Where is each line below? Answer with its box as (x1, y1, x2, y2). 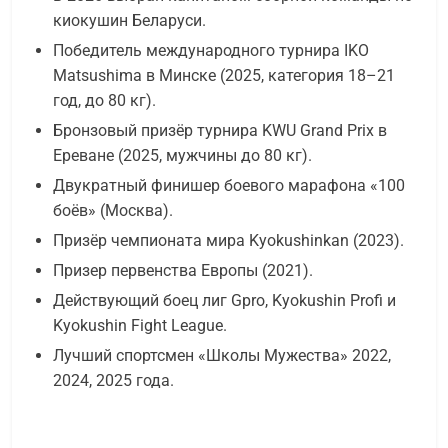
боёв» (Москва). (53, 201, 173, 221)
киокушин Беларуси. (53, 11, 206, 31)
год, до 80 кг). (53, 91, 156, 111)
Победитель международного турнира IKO (53, 41, 369, 61)
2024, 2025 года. (53, 371, 174, 391)
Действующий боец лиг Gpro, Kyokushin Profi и (53, 291, 396, 311)
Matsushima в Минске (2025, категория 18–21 (53, 66, 395, 86)
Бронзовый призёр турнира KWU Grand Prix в (53, 121, 387, 141)
